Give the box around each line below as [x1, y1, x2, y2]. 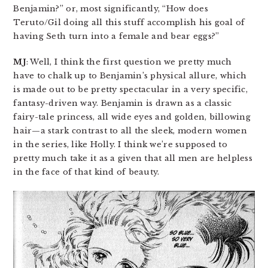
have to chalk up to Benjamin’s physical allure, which [13, 71, 247, 81]
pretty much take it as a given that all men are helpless [13, 153, 252, 164]
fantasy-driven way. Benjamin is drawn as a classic [13, 98, 232, 109]
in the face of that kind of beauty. [13, 167, 160, 178]
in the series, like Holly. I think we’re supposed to [13, 139, 227, 150]
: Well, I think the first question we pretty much [26, 57, 232, 68]
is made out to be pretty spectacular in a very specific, [13, 84, 248, 95]
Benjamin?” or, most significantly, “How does [13, 4, 208, 14]
